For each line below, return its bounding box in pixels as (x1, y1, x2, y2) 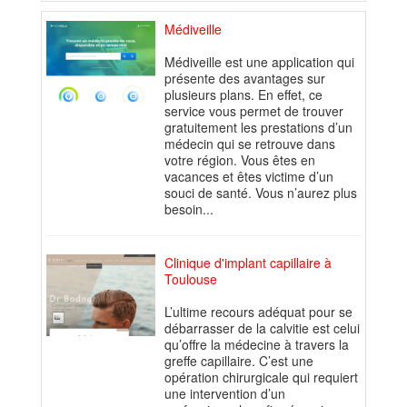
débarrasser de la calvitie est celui (164, 319, 360, 338)
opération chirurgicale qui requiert (164, 368, 358, 387)
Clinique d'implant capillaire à (164, 253, 332, 273)
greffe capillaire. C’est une (164, 352, 313, 371)
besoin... (164, 200, 213, 219)
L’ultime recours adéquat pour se (164, 303, 352, 322)
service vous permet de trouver (164, 102, 343, 121)
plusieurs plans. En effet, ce (164, 85, 323, 104)
